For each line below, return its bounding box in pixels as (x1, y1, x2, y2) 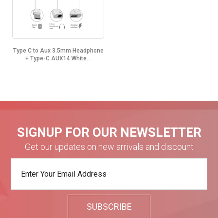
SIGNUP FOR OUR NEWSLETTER (17, 125, 201, 140)
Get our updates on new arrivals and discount (24, 142, 194, 152)
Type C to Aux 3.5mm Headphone (13, 47, 104, 54)
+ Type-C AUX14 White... (25, 55, 91, 62)
